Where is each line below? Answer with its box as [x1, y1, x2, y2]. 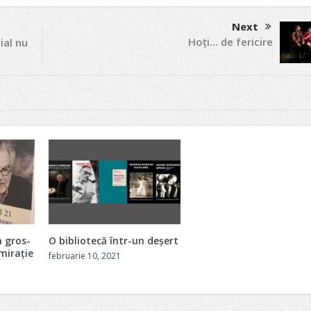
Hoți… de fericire [187, 34, 273, 49]
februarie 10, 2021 [48, 250, 121, 262]
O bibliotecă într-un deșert [48, 234, 178, 248]
